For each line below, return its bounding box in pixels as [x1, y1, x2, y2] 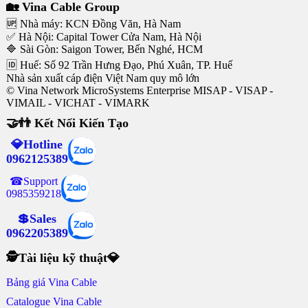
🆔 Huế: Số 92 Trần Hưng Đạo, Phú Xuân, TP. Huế [5, 59, 232, 71]
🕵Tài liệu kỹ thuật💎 [5, 251, 120, 265]
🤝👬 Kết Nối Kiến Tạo [5, 116, 129, 131]
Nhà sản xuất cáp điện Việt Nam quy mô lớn [5, 72, 199, 85]
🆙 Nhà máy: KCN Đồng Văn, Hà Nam [5, 18, 181, 30]
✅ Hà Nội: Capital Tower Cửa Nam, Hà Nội [5, 31, 201, 43]
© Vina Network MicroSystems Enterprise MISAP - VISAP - [5, 85, 273, 97]
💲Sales [17, 212, 57, 226]
